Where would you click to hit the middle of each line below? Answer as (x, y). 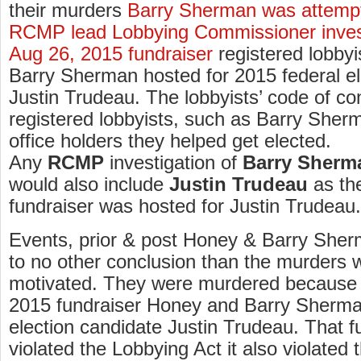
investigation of (173, 163)
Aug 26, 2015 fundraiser (111, 54)
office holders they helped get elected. (170, 141)
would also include (89, 185)
